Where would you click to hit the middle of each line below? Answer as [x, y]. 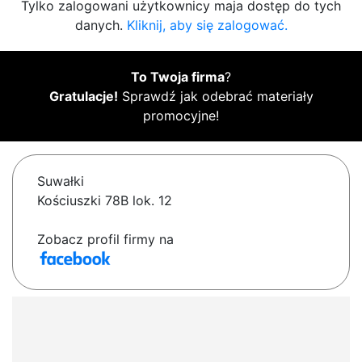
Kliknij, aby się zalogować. [207, 25]
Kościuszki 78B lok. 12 [105, 201]
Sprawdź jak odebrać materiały [215, 97]
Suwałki [61, 181]
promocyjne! [181, 116]
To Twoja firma [178, 77]
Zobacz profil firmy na [105, 240]
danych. [101, 25]
